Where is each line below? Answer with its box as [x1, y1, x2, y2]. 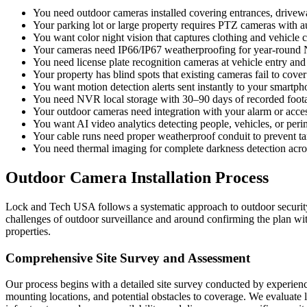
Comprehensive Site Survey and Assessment [5, 250, 250, 265]
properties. [5, 225, 51, 237]
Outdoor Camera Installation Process [5, 169, 269, 186]
